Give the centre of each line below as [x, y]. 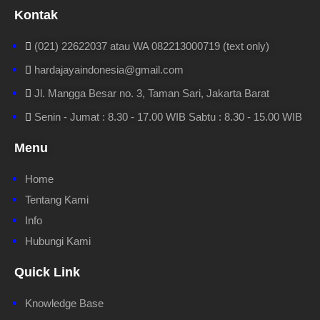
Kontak [36, 15]
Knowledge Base [64, 303]
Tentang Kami [57, 200]
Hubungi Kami [58, 241]
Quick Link [47, 272]
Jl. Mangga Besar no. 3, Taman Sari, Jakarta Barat [152, 93]
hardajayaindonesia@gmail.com [109, 70]
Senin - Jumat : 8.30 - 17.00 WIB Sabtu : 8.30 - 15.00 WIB [168, 117]
